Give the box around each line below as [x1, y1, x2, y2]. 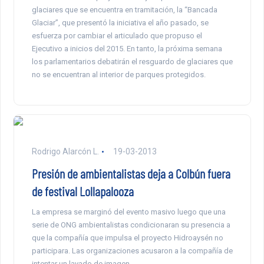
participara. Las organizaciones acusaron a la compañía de [31, 246, 233, 255]
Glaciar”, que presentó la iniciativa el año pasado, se [31, 18, 209, 27]
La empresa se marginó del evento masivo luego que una [31, 207, 226, 216]
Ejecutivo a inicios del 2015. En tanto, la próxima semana [31, 44, 222, 53]
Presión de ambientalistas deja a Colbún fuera [31, 165, 230, 181]
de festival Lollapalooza [31, 183, 134, 199]
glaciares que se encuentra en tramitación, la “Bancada [31, 5, 217, 14]
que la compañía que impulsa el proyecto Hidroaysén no [31, 233, 223, 242]
